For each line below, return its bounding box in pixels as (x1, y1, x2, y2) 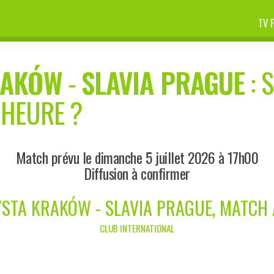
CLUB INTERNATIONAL (100, 221, 174, 235)
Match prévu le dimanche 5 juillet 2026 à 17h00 (15, 146, 259, 168)
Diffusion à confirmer (84, 161, 190, 184)
